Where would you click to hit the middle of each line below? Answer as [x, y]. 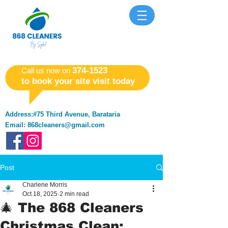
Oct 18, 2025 [40, 194]
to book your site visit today [78, 81]
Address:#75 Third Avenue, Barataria [63, 114]
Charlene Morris [45, 185]
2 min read [74, 194]
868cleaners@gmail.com [66, 125]
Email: [16, 125]
